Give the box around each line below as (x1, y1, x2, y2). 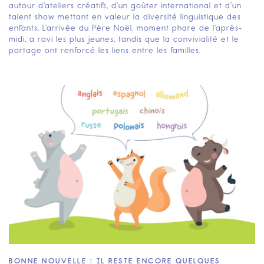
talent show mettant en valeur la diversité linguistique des (9, 12, 241, 22)
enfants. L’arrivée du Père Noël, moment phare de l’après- (9, 23, 242, 34)
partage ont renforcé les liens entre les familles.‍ (9, 45, 201, 56)
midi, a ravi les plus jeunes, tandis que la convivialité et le (9, 34, 239, 45)
